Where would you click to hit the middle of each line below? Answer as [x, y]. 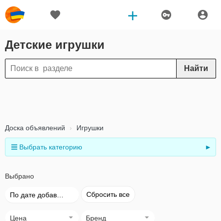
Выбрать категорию [51, 147]
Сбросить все [108, 194]
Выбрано [19, 176]
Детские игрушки [55, 45]
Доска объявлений [35, 128]
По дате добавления [60, 195]
